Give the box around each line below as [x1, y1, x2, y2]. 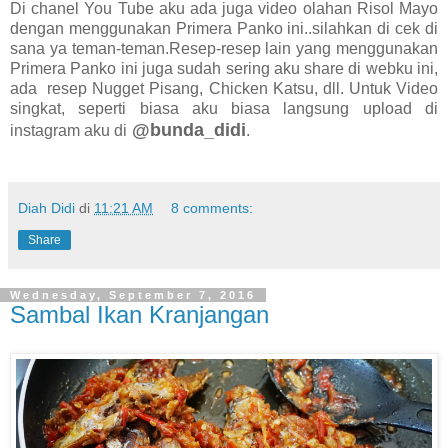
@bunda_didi [127, 120, 246, 141]
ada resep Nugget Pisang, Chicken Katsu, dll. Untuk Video [10, 80, 438, 98]
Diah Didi [18, 200, 75, 217]
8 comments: [171, 200, 254, 217]
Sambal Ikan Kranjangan [10, 301, 269, 329]
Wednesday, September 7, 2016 [10, 289, 256, 302]
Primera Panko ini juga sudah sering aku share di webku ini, [10, 60, 438, 78]
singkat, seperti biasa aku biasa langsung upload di [10, 100, 438, 118]
